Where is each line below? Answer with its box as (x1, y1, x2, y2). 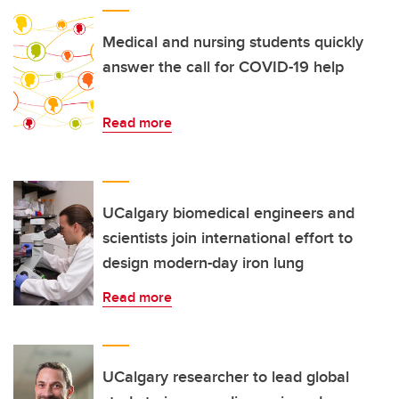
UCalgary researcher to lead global (102, 364, 349, 388)
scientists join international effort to (102, 225, 353, 249)
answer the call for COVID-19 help (102, 54, 344, 78)
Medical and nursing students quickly (102, 29, 363, 53)
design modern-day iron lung (102, 250, 304, 274)
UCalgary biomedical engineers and (102, 200, 354, 224)
